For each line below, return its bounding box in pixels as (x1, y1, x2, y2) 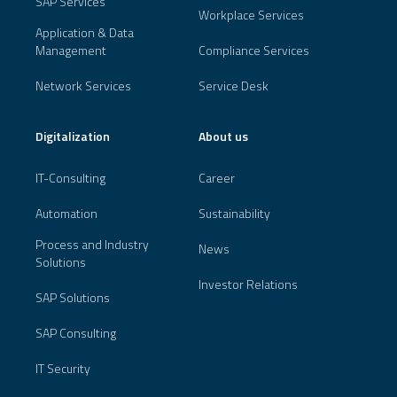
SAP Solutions (35, 287, 110, 307)
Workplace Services (198, 4, 304, 24)
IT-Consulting (35, 167, 105, 187)
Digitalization (35, 126, 110, 145)
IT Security (35, 358, 90, 378)
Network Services (35, 75, 131, 95)
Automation (35, 203, 97, 222)
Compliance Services (198, 40, 309, 59)
